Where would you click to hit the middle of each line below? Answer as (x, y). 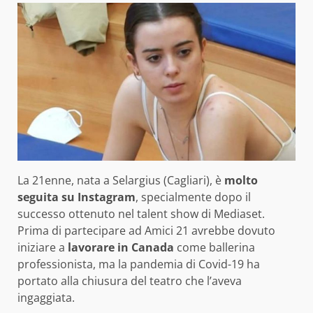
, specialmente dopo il (193, 197)
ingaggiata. (46, 298)
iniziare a (43, 248)
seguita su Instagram (77, 197)
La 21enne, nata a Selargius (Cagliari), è (119, 181)
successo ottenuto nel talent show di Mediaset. (141, 214)
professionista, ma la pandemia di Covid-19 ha (139, 264)
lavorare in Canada (121, 248)
